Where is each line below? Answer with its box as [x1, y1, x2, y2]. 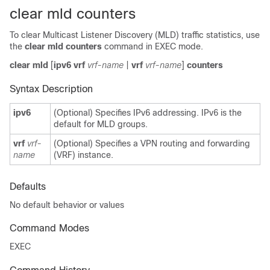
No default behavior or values [10, 200, 124, 210]
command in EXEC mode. [104, 42, 203, 52]
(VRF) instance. [54, 150, 113, 160]
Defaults [10, 181, 46, 192]
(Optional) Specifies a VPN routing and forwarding [54, 139, 250, 149]
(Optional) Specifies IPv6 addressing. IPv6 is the [54, 108, 242, 118]
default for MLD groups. [54, 119, 148, 130]
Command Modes [10, 223, 89, 234]
